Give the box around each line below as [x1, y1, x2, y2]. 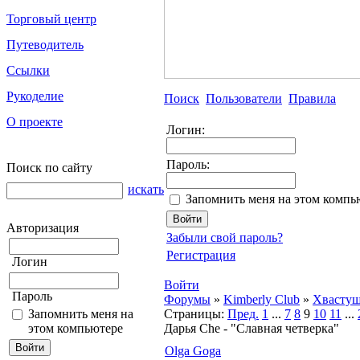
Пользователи [206, 92, 282, 105]
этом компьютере [28, 321, 123, 335]
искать [128, 182, 164, 196]
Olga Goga [165, 344, 221, 358]
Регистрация [166, 248, 235, 262]
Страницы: [164, 307, 224, 321]
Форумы [164, 292, 211, 306]
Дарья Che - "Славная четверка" [164, 321, 339, 335]
